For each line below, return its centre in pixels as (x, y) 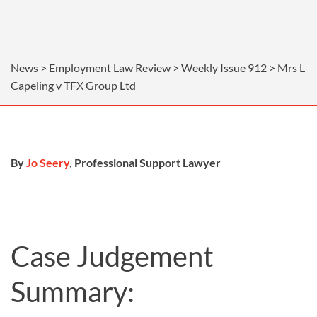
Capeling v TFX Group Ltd (73, 86)
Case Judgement (112, 257)
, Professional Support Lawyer (145, 163)
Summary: (73, 292)
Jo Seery (48, 163)
